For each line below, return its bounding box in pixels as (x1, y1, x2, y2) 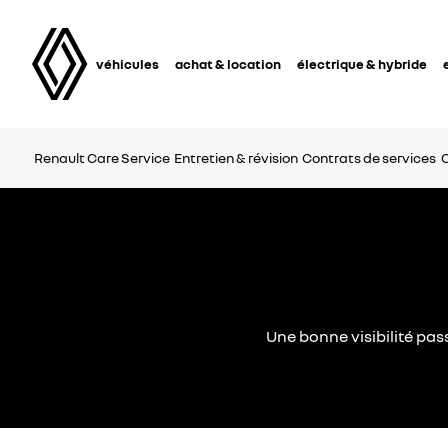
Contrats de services (301, 149, 436, 166)
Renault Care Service (33, 149, 170, 166)
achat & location (175, 55, 281, 72)
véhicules (96, 55, 159, 72)
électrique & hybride (297, 55, 427, 72)
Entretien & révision (173, 149, 298, 166)
